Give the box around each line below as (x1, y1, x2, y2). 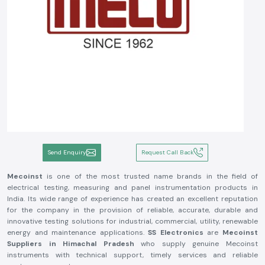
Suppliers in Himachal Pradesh (7, 239, 134, 248)
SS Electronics (148, 228, 208, 237)
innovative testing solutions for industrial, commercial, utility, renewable (7, 216, 258, 226)
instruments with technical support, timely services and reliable (7, 250, 258, 260)
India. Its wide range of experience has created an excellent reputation (7, 194, 258, 203)
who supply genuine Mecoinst (134, 239, 258, 248)
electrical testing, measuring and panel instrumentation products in (7, 183, 258, 192)
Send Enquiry (47, 148, 86, 156)
